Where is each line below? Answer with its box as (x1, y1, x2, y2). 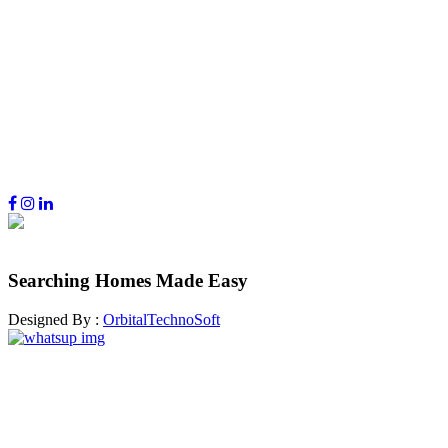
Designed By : (8, 310, 103, 328)
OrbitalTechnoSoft (103, 310, 220, 328)
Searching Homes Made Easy (8, 270, 248, 292)
